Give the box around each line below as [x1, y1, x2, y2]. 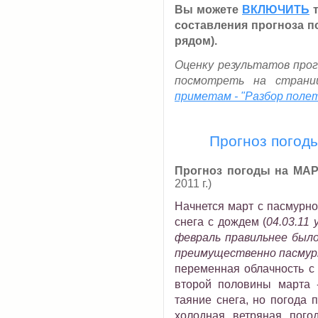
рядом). [175, 35, 217, 47]
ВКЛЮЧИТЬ [242, 4, 309, 16]
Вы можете [175, 4, 242, 16]
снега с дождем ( [175, 216, 267, 228]
